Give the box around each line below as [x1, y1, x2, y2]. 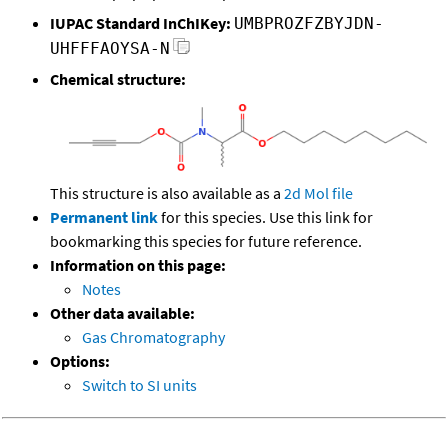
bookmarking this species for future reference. [50, 230, 362, 251]
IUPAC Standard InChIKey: [50, 13, 231, 34]
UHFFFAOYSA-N [50, 39, 170, 59]
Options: [50, 350, 110, 371]
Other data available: [50, 302, 195, 323]
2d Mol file [284, 182, 353, 203]
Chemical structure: [50, 69, 186, 90]
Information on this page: [50, 254, 226, 275]
